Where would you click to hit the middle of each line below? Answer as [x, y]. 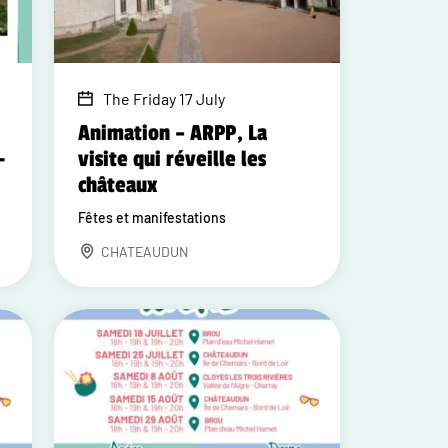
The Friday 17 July [164, 98]
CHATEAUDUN [145, 251]
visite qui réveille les [172, 159]
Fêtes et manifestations [152, 217]
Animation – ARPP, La [173, 133]
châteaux [118, 185]
